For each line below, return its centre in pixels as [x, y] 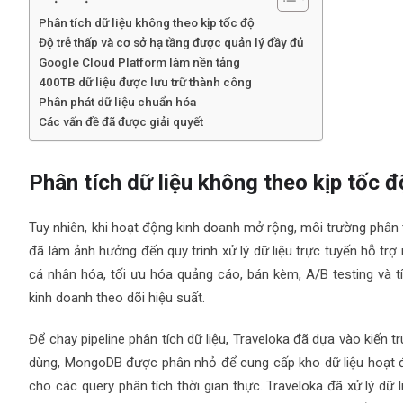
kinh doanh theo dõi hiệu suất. [117, 298]
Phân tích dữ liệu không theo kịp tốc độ [147, 23]
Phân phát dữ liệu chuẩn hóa [118, 102]
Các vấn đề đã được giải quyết [121, 122]
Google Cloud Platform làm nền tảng [140, 63]
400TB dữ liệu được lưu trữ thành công [146, 82]
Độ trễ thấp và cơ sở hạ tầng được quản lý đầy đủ [172, 43]
